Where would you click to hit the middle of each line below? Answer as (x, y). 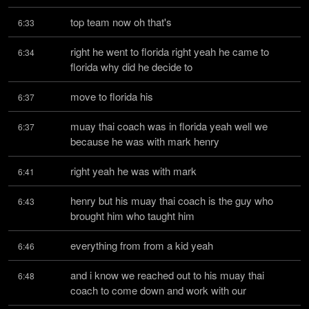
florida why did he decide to (131, 67)
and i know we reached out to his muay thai (167, 275)
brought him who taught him (132, 216)
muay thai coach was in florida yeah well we (169, 126)
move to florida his (112, 96)
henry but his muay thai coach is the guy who (172, 200)
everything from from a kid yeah (142, 245)
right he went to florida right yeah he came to (170, 51)
